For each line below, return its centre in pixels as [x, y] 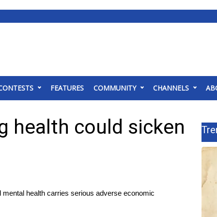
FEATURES [67, 88]
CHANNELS [171, 88]
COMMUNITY [115, 88]
